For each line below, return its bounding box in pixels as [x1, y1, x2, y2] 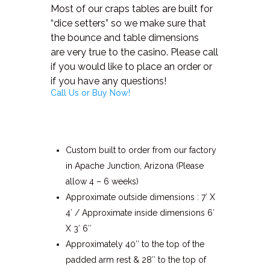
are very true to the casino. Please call [51, 46, 218, 58]
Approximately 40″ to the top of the [66, 239, 204, 250]
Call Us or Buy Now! [51, 88, 130, 98]
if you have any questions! [51, 75, 166, 87]
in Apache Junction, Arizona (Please [66, 161, 204, 171]
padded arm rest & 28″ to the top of [66, 255, 206, 265]
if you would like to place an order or [51, 61, 212, 73]
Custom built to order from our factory [66, 145, 216, 155]
